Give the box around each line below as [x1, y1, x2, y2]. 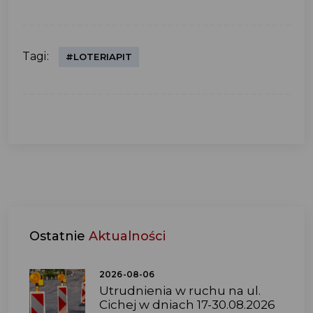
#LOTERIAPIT [65, 50, 133, 62]
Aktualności [89, 228, 166, 244]
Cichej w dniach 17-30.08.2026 [99, 297, 275, 312]
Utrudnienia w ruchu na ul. [99, 283, 261, 298]
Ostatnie [29, 228, 89, 244]
